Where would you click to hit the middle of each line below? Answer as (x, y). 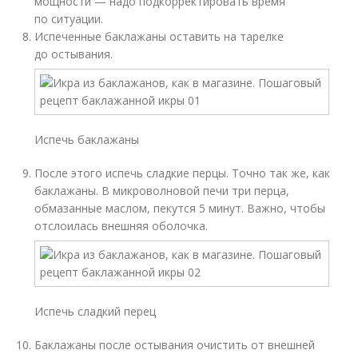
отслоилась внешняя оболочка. (121, 226)
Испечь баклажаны (87, 139)
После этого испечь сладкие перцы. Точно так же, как (183, 173)
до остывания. (74, 54)
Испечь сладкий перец (95, 311)
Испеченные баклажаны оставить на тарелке (159, 36)
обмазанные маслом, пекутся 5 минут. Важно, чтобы (180, 208)
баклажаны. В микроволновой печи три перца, (162, 191)
